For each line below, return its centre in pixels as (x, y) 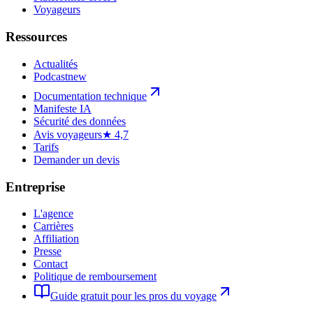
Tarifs (46, 147)
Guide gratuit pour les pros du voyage (133, 296)
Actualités (56, 64)
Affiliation (56, 239)
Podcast (51, 76)
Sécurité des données (80, 121)
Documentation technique (90, 96)
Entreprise (35, 187)
